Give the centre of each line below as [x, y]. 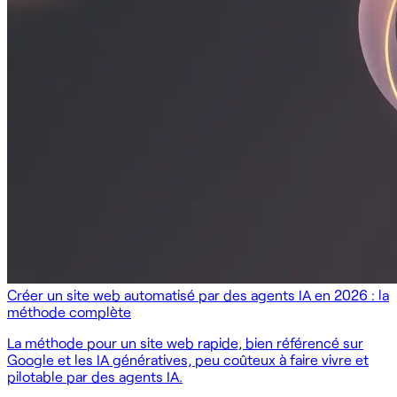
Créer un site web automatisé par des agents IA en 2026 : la [198, 294]
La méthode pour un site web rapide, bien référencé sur [185, 342]
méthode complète [69, 311]
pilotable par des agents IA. [95, 376]
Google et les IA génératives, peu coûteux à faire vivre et [188, 359]
